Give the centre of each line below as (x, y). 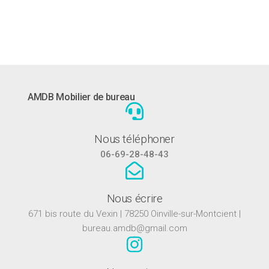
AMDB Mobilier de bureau (81, 97)
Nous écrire (134, 198)
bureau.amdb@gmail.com (134, 228)
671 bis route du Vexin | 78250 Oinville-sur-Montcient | (134, 213)
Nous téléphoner (134, 139)
